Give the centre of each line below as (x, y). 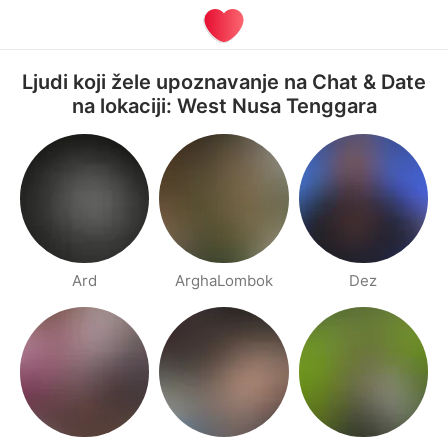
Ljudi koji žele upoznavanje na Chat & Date (224, 82)
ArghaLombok (223, 281)
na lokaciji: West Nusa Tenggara (224, 106)
